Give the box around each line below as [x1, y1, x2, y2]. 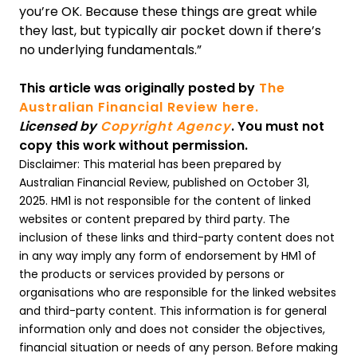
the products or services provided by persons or [19, 265, 284, 282]
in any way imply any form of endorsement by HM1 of [19, 247, 316, 264]
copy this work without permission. [19, 135, 248, 155]
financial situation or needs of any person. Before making [19, 339, 338, 355]
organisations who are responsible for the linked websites [19, 284, 336, 300]
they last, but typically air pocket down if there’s [19, 21, 321, 40]
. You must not [231, 116, 324, 135]
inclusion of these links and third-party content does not [19, 229, 335, 245]
